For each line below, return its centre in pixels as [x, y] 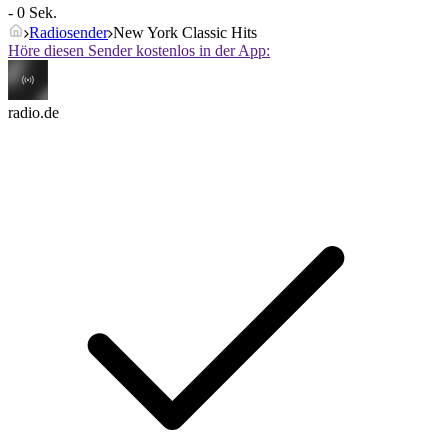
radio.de [33, 113]
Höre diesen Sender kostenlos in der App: [139, 51]
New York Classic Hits [185, 33]
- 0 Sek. [32, 13]
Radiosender [68, 33]
